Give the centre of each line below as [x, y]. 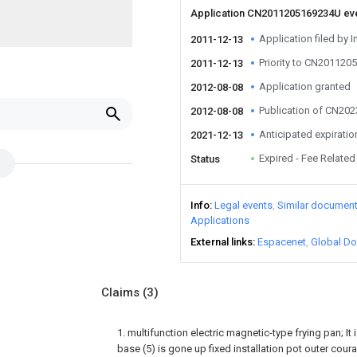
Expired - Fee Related [307, 158]
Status [205, 159]
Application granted [305, 86]
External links [222, 242]
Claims [122, 292]
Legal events [243, 205]
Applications [220, 220]
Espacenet [282, 242]
